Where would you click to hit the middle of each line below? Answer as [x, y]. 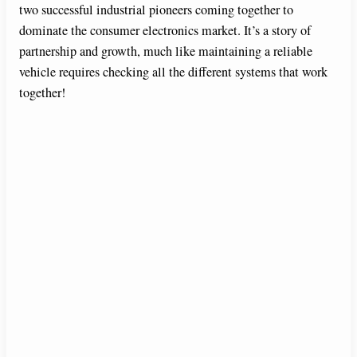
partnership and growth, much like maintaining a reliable [166, 51]
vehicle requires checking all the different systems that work [173, 71]
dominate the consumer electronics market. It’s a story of [165, 30]
